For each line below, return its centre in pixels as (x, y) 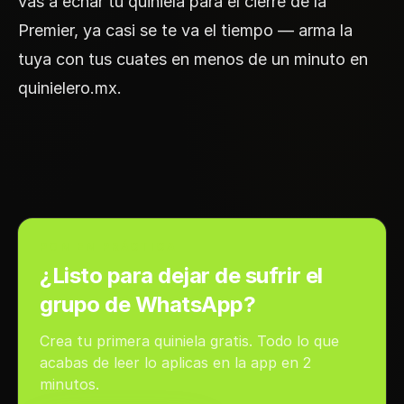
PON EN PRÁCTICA (108, 246)
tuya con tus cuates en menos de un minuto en (193, 59)
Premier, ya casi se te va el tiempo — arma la (185, 30)
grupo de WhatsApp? (148, 304)
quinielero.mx (68, 87)
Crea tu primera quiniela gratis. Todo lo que (189, 340)
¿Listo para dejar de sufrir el (181, 275)
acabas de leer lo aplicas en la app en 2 (175, 362)
